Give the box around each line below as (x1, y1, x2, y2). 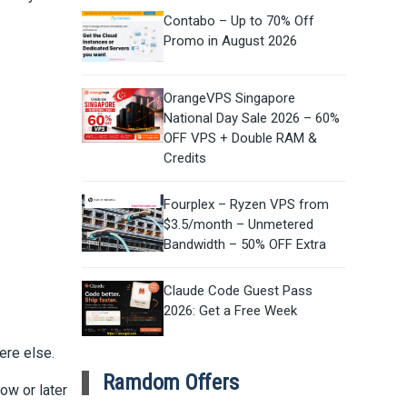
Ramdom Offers (102, 370, 239, 396)
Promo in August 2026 (163, 33, 297, 50)
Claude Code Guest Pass (163, 283, 313, 300)
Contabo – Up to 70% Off (163, 13, 314, 30)
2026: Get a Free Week (163, 303, 297, 320)
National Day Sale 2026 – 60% (163, 110, 340, 127)
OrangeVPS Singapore (163, 90, 295, 107)
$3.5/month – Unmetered (163, 216, 313, 233)
